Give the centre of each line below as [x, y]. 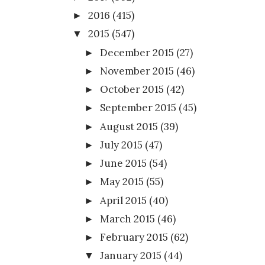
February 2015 [134, 237]
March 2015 [128, 219]
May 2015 [122, 182]
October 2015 [132, 90]
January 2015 [131, 256]
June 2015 [124, 164]
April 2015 [124, 200]
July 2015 [122, 145]
